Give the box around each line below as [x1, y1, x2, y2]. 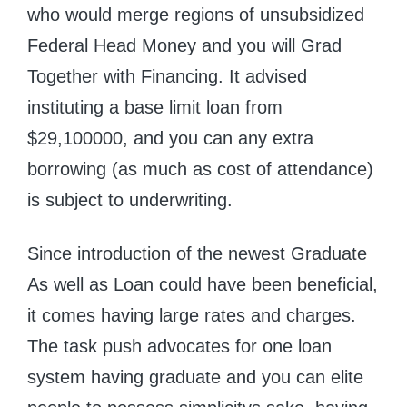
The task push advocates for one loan [27, 335, 332, 356]
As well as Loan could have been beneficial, [27, 273, 378, 294]
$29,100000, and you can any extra [27, 127, 313, 148]
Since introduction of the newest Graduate [27, 243, 367, 263]
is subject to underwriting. [27, 189, 233, 210]
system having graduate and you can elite [27, 366, 363, 387]
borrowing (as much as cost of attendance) [27, 158, 373, 179]
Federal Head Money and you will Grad [27, 35, 342, 55]
